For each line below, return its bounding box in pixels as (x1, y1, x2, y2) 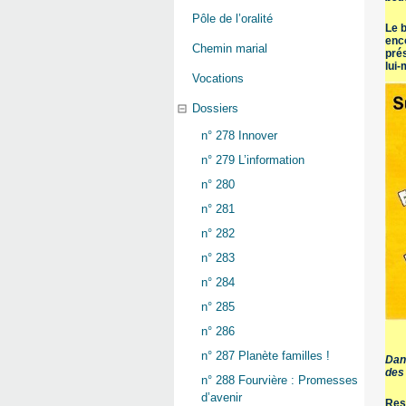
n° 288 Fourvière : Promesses (201, 373, 358, 388)
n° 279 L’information (201, 153, 304, 168)
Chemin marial (192, 42, 267, 56)
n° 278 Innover (201, 129, 277, 143)
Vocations (192, 72, 244, 86)
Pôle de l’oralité (192, 12, 273, 26)
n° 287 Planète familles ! (201, 349, 330, 363)
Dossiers (192, 101, 238, 116)
